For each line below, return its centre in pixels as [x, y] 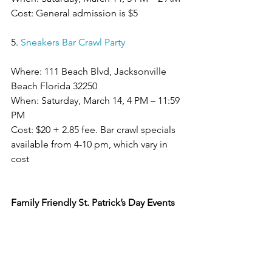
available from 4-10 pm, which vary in [90, 144]
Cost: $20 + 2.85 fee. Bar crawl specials [94, 129]
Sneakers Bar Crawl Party [73, 42]
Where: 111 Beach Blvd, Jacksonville [90, 71]
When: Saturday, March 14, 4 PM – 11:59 [97, 100]
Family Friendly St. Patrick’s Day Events [93, 202]
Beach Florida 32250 [54, 86]
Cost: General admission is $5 [74, 13]
